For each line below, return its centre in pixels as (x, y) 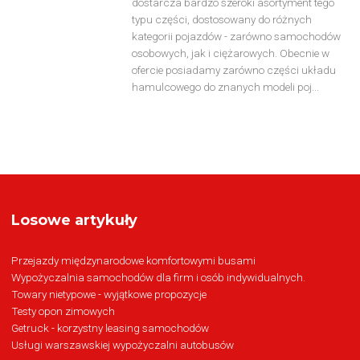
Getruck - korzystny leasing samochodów (110, 327)
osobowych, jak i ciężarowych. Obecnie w (230, 53)
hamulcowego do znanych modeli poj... (225, 87)
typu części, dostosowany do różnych (221, 20)
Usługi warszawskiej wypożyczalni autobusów (122, 344)
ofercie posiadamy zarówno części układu (233, 70)
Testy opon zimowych (63, 311)
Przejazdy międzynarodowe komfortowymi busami (133, 260)
